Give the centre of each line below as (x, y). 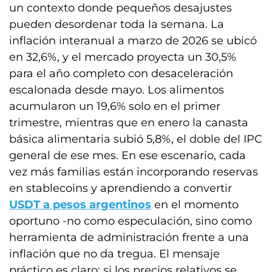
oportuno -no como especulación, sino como (131, 221)
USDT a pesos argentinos (80, 204)
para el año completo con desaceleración (121, 73)
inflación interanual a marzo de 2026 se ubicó (133, 40)
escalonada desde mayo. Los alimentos (117, 90)
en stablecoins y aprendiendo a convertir (121, 188)
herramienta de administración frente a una (129, 237)
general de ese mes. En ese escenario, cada (127, 155)
